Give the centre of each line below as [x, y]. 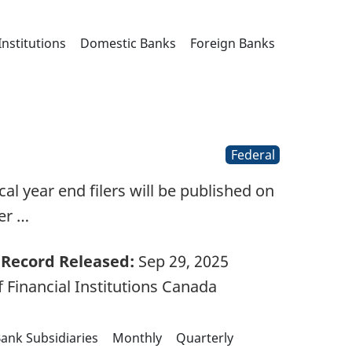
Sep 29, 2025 [181, 262]
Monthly [137, 338]
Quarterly [204, 338]
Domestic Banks [128, 43]
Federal [253, 154]
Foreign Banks [232, 43]
